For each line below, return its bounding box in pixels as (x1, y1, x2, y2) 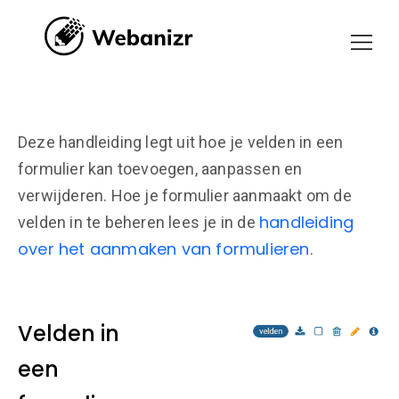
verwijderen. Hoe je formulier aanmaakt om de (18, 186, 352, 205)
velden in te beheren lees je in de (18, 213, 259, 232)
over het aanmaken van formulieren (18, 238, 310, 260)
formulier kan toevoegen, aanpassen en (18, 159, 303, 178)
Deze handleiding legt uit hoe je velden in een (18, 133, 344, 151)
